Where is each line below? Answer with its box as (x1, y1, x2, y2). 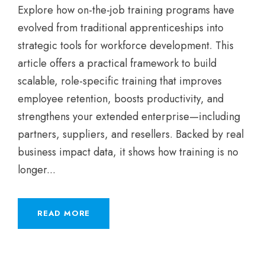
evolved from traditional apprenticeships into (18, 20, 224, 35)
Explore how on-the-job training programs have (18, 2, 234, 18)
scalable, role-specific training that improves (18, 73, 222, 89)
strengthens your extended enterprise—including (18, 108, 240, 124)
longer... (18, 161, 56, 177)
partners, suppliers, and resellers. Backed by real (18, 126, 244, 142)
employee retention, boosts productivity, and (18, 91, 224, 106)
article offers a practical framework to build (18, 55, 216, 71)
